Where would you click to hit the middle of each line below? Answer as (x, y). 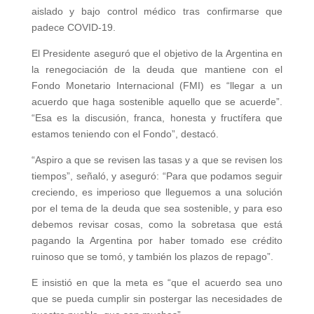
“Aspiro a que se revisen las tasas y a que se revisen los (157, 160)
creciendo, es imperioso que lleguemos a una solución (157, 192)
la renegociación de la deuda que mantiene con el (157, 69)
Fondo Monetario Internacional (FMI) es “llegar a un (157, 86)
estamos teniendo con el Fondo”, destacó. (125, 134)
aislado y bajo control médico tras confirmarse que (157, 11)
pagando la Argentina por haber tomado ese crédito (157, 240)
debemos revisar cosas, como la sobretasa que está (157, 224)
